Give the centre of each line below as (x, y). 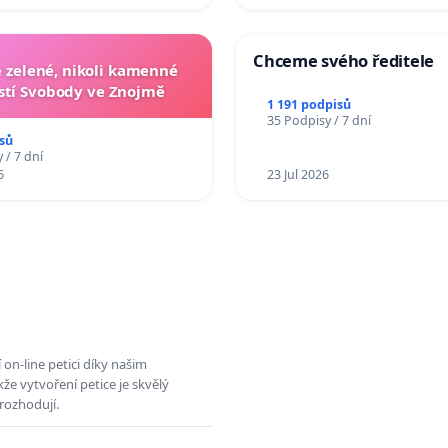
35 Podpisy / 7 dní (318, 120)
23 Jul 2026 (297, 174)
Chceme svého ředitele (344, 60)
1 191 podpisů (308, 104)
